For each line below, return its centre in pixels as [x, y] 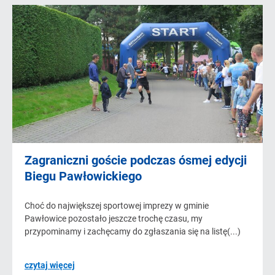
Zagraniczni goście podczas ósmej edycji [136, 160]
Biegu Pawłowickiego [83, 176]
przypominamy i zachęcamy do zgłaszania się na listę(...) [133, 231]
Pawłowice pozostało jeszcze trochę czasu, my [114, 219]
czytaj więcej [50, 265]
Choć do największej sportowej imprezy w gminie [117, 206]
